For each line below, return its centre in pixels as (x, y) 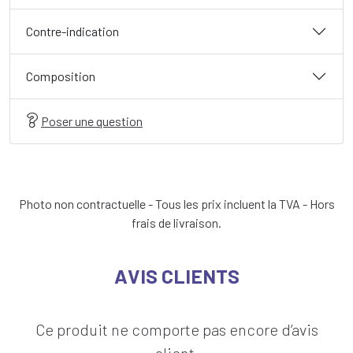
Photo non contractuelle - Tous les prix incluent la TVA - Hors (176, 204)
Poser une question (92, 121)
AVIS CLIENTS (176, 276)
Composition (61, 76)
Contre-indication (72, 31)
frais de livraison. (176, 223)
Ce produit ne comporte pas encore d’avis (176, 329)
